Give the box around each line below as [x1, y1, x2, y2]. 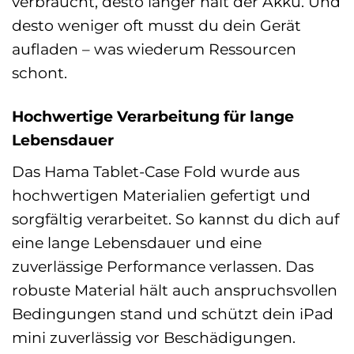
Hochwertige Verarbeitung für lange [12, 107, 294, 126]
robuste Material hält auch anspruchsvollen [12, 281, 337, 300]
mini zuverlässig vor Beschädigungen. [12, 328, 296, 348]
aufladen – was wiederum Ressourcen [12, 40, 296, 59]
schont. [12, 63, 67, 83]
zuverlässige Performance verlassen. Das [12, 257, 314, 277]
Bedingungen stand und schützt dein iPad [12, 304, 333, 324]
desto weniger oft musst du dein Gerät [12, 16, 301, 36]
